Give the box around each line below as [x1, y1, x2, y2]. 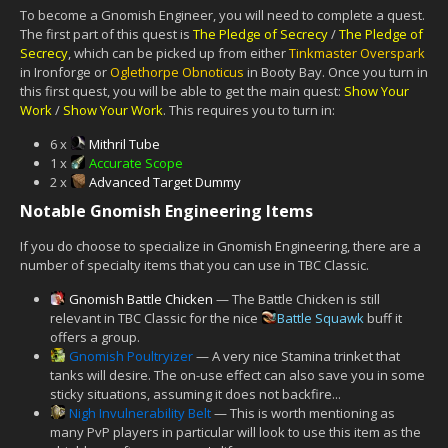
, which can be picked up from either [68, 43, 289, 62]
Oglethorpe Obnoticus [110, 62, 244, 81]
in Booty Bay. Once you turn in [244, 62, 428, 81]
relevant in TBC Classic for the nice [50, 308, 261, 327]
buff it [364, 308, 402, 327]
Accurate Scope [89, 153, 183, 172]
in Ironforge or [20, 62, 110, 81]
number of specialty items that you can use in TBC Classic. [20, 255, 369, 274]
